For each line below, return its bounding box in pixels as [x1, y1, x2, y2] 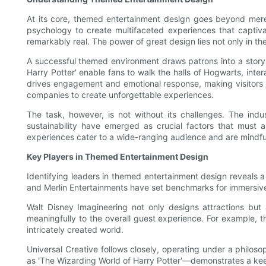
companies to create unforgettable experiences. [27, 90, 214, 100]
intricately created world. [27, 224, 123, 235]
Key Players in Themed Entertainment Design [27, 151, 208, 162]
